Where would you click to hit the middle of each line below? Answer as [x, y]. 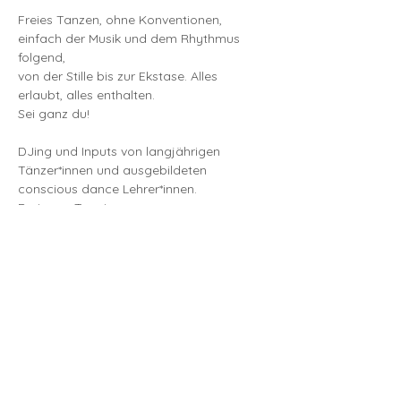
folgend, [42, 57]
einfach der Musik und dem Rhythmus [131, 38]
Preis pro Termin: [67, 208]
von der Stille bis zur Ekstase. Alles [119, 76]
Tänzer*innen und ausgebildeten [114, 170]
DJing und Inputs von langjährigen [121, 151]
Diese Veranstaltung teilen [127, 335]
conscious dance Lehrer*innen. [107, 189]
